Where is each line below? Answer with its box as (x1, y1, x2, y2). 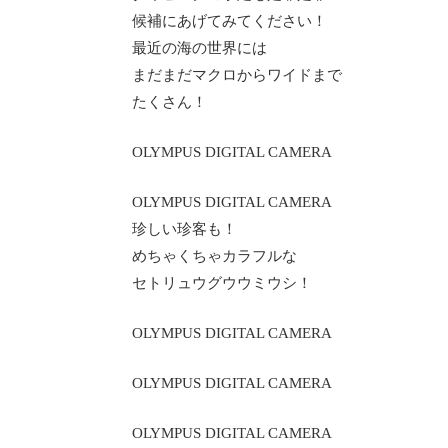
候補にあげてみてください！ (132, 13, 327, 29)
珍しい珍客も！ (132, 221, 237, 237)
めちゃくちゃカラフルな (132, 248, 297, 264)
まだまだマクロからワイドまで (132, 67, 342, 83)
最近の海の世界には (132, 40, 267, 56)
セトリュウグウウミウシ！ (132, 275, 312, 291)
